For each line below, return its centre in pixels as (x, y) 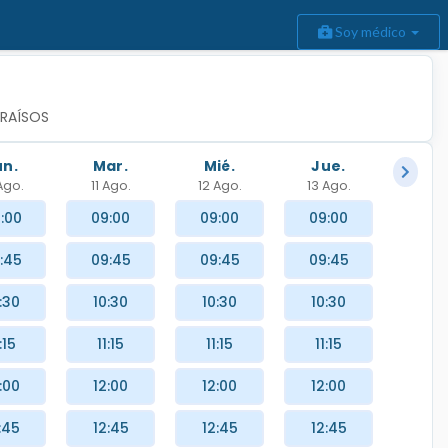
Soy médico (370, 31)
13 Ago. (328, 185)
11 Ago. (110, 185)
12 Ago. (219, 185)
